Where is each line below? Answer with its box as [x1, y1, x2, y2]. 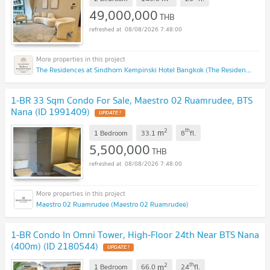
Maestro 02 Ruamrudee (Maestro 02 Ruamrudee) [36, 198, 189, 210]
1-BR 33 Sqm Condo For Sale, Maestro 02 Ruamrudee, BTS [11, 92, 253, 108]
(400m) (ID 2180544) [11, 238, 98, 254]
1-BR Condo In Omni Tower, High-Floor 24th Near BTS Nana [11, 227, 259, 243]
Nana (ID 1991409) [11, 104, 90, 120]
